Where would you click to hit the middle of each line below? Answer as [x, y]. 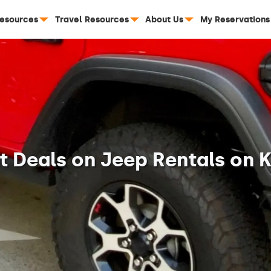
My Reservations [235, 19]
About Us [165, 19]
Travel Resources [92, 19]
